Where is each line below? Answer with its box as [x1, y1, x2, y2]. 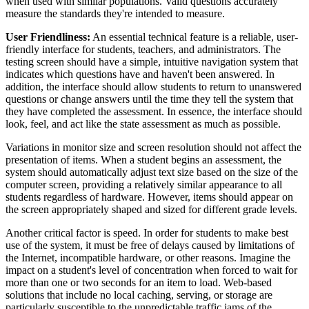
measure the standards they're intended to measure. [6, 7, 225, 19]
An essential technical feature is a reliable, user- [90, 30, 298, 43]
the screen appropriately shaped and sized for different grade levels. [6, 203, 297, 215]
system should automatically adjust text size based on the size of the [6, 166, 298, 178]
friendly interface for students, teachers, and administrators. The [6, 43, 281, 55]
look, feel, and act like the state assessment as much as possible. [6, 117, 281, 130]
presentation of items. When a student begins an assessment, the [6, 153, 281, 166]
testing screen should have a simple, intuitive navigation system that [6, 55, 298, 68]
